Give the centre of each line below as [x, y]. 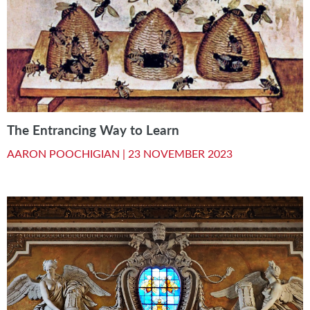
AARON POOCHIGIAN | [67, 154]
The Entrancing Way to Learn [93, 129]
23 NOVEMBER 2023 [180, 154]
